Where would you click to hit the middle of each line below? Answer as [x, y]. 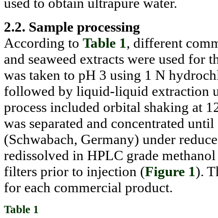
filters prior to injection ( [74, 171]
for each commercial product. [88, 187]
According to [43, 43]
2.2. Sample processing [72, 27]
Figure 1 [170, 171]
